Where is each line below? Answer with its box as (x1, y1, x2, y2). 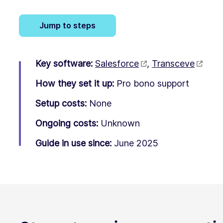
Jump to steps (39, 20, 96, 30)
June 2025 (114, 137, 158, 148)
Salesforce (95, 58, 139, 69)
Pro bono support (116, 78, 189, 89)
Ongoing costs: (35, 117, 98, 128)
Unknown (101, 117, 140, 128)
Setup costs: (35, 98, 87, 109)
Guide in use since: (35, 137, 111, 148)
